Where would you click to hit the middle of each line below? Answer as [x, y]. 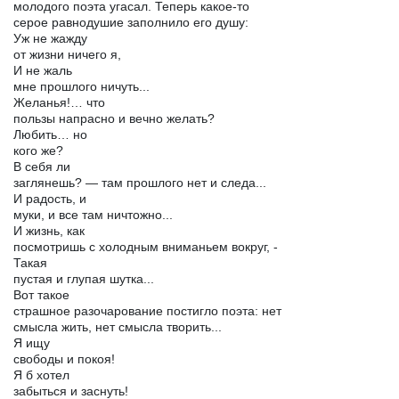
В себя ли [42, 166]
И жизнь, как [49, 230]
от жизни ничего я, [67, 54]
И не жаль [43, 70]
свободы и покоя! [64, 358]
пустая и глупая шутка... [84, 278]
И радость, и [50, 198]
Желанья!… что [59, 102]
